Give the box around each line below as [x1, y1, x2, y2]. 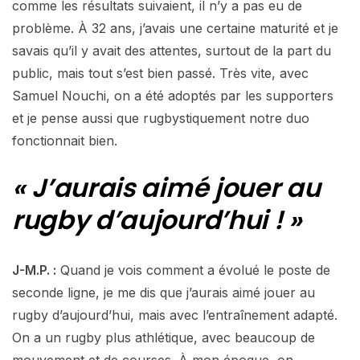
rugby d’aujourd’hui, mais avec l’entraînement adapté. [12, 306, 337, 323]
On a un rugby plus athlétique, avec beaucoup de [12, 329, 315, 346]
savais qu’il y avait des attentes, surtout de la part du [12, 42, 331, 59]
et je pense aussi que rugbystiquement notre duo [12, 109, 309, 126]
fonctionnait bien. [12, 132, 117, 149]
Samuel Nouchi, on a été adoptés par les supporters [12, 87, 333, 104]
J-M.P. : [12, 261, 56, 278]
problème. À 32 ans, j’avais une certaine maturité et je [12, 19, 338, 36]
